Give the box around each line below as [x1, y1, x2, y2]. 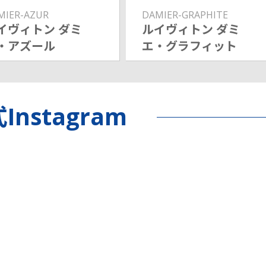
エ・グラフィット [141, 37, 237, 54]
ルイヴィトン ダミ [141, 21, 240, 37]
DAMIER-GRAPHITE [141, 8, 228, 21]
